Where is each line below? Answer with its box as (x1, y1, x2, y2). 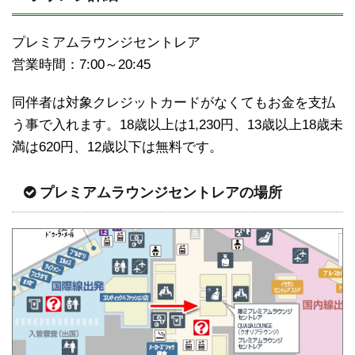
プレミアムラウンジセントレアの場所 (40, 184, 282, 200)
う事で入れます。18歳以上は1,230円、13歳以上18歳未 (12, 116, 343, 132)
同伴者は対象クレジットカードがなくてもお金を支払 (12, 94, 335, 110)
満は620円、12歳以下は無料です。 (12, 139, 223, 155)
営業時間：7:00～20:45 (12, 56, 151, 72)
